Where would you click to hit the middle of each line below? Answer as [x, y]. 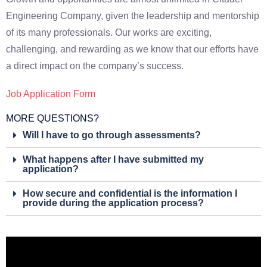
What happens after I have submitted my [113, 159]
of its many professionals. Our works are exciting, [109, 32]
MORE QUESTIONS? [52, 118]
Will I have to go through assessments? [112, 135]
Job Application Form [51, 94]
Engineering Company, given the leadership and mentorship [133, 15]
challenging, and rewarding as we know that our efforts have [132, 49]
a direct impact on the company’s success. [95, 66]
